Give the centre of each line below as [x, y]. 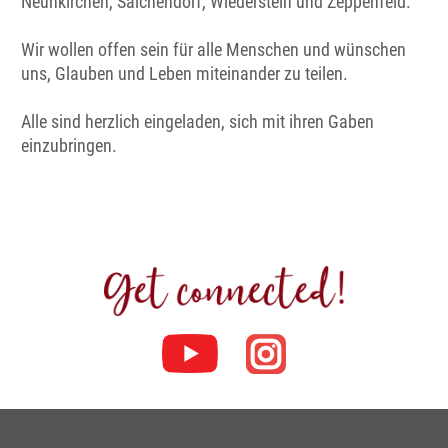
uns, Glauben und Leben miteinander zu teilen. [184, 73]
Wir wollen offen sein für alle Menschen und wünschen [213, 49]
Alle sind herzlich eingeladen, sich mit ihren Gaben [197, 121]
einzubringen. [69, 145]
